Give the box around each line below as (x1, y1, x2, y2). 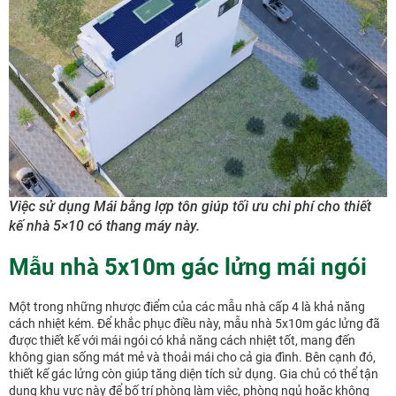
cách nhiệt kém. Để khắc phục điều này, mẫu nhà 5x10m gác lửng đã (9, 316, 380, 331)
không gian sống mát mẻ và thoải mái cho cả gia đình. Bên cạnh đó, (9, 350, 376, 365)
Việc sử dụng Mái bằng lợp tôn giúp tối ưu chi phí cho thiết (9, 198, 371, 216)
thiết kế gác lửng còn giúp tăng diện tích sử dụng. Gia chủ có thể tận (9, 367, 378, 382)
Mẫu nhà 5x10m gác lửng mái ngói (9, 254, 367, 281)
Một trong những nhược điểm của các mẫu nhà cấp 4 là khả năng (9, 300, 365, 315)
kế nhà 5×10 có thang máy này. (9, 217, 200, 235)
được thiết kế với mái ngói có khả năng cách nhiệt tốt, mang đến (9, 333, 355, 348)
